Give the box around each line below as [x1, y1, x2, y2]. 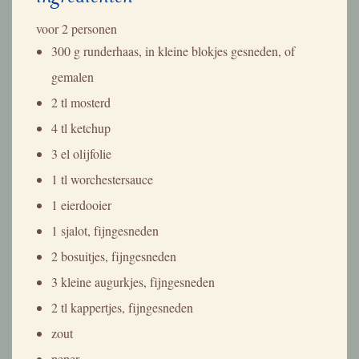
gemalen [51, 67, 95, 85]
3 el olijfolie [51, 144, 112, 162]
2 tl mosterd [51, 93, 111, 111]
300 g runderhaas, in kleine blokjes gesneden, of [51, 42, 296, 59]
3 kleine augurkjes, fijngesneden [51, 272, 216, 290]
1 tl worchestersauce [51, 170, 154, 188]
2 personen [62, 19, 117, 37]
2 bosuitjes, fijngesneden [51, 247, 177, 264]
